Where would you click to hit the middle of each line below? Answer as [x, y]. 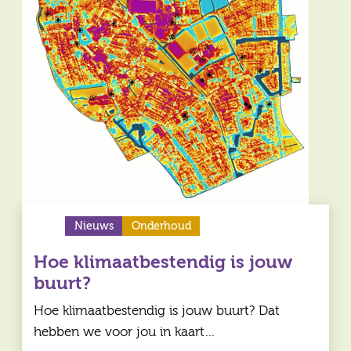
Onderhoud [161, 226]
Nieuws [94, 226]
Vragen [175, 27]
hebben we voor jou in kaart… [125, 332]
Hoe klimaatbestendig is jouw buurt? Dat [157, 311]
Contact [175, 61]
